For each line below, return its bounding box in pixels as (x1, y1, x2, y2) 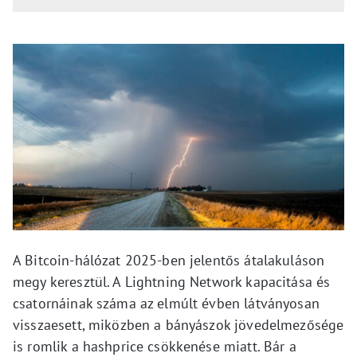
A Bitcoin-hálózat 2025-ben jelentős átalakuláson (13, 251, 325, 269)
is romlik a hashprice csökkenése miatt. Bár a (13, 337, 296, 355)
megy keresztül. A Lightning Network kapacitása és (13, 273, 331, 291)
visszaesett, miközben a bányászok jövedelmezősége (13, 316, 344, 334)
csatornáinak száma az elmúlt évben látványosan (13, 294, 320, 312)
